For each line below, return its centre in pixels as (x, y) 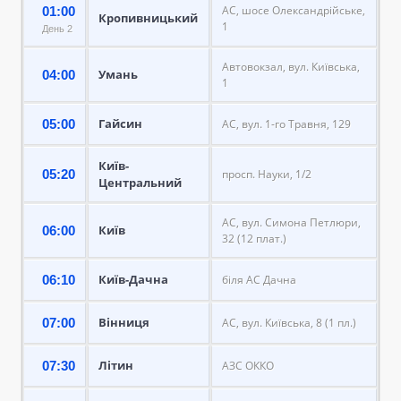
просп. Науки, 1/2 (267, 174)
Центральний (140, 182)
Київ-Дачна (133, 279)
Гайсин (120, 123)
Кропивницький (148, 17)
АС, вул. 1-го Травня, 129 (286, 124)
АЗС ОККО (248, 365)
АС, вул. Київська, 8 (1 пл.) (289, 322)
